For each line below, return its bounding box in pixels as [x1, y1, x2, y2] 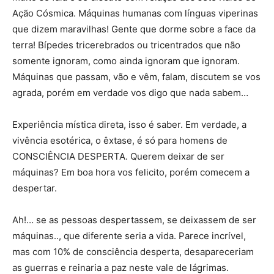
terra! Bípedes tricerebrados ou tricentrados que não [12, 39, 240, 51]
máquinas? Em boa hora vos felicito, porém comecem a [12, 166, 250, 178]
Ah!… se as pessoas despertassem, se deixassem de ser [12, 214, 256, 226]
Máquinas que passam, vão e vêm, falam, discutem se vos [12, 71, 261, 83]
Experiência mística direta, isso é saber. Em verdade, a [12, 119, 246, 130]
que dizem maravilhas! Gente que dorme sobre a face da [12, 23, 256, 35]
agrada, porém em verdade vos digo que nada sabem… [12, 87, 248, 98]
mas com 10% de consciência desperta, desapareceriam [12, 246, 254, 257]
